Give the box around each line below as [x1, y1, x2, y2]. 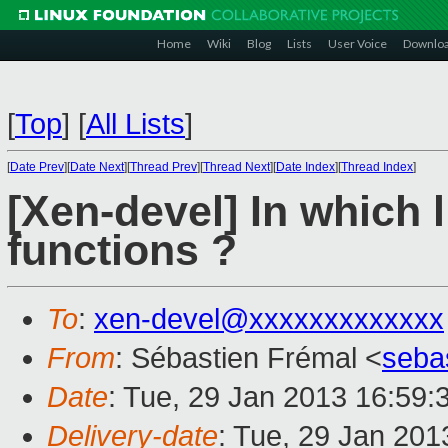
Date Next [70, 160, 124, 174]
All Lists [86, 108, 185, 140]
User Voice [328, 36, 387, 51]
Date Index [276, 160, 335, 174]
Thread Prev [130, 160, 197, 174]
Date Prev [10, 160, 64, 174]
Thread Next [203, 160, 270, 174]
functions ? [7, 227, 237, 275]
